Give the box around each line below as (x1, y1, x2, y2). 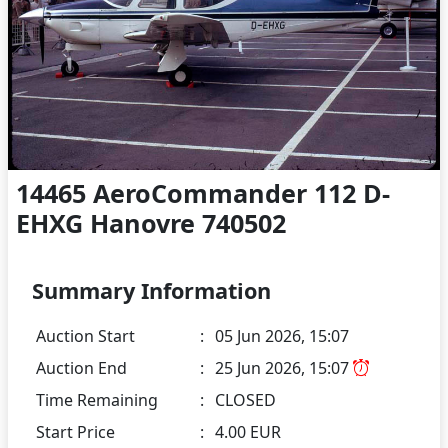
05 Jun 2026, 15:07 (215, 325, 349, 348)
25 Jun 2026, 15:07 (215, 357, 353, 380)
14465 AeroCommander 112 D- (16, 176, 390, 211)
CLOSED (215, 389, 276, 412)
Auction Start (36, 325, 135, 348)
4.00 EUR (215, 421, 281, 444)
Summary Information (32, 276, 271, 306)
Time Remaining (36, 389, 158, 412)
